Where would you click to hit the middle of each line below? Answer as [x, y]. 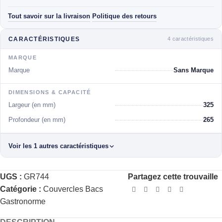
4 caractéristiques [191, 39]
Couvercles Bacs [73, 189]
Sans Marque [194, 70]
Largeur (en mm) [32, 105]
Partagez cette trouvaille [173, 177]
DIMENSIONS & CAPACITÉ [50, 92]
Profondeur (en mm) [37, 120]
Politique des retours [124, 16]
